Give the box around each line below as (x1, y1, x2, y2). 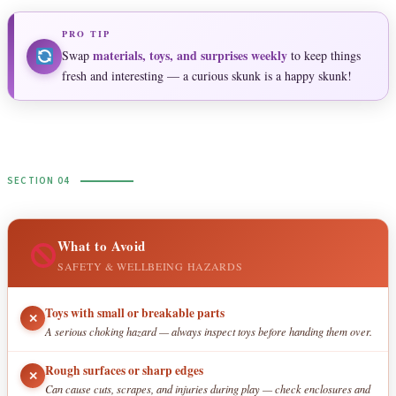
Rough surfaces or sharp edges (45, 362, 203, 380)
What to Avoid (57, 236, 146, 256)
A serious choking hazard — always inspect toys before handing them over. (45, 324, 372, 339)
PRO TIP (62, 27, 110, 41)
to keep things (287, 47, 361, 65)
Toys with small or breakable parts (45, 304, 225, 323)
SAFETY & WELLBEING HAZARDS (57, 259, 243, 274)
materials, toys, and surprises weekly (93, 46, 287, 65)
